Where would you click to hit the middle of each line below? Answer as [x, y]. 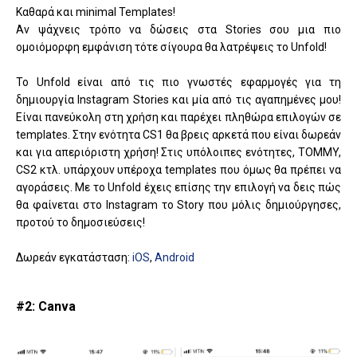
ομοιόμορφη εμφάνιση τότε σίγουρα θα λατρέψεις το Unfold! [171, 47]
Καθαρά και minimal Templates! [96, 12]
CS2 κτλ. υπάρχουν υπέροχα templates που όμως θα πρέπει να [178, 170]
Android [175, 258]
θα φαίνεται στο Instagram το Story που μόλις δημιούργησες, [178, 205]
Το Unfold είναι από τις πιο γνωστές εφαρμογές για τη [178, 82]
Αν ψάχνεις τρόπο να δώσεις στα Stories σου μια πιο [178, 30]
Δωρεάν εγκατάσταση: [74, 258]
